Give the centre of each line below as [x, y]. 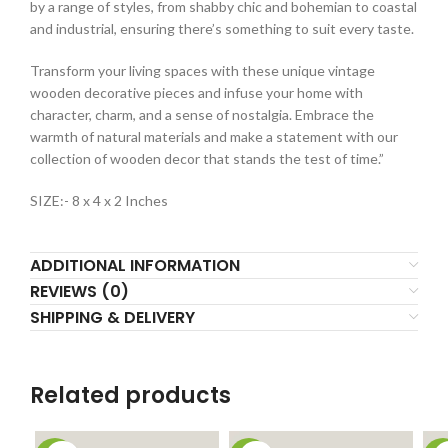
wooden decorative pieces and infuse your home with [196, 92]
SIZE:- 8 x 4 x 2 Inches [99, 200]
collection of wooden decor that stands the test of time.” [207, 158]
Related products [130, 395]
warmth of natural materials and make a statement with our [214, 136]
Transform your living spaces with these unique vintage [202, 70]
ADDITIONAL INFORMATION [135, 265]
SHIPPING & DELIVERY [112, 317]
